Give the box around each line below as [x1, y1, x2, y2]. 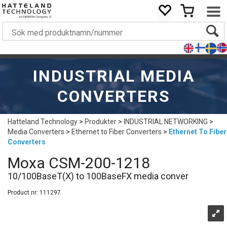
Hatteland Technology [8, 118, 78, 126]
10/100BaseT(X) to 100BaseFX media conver [8, 171, 188, 181]
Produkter [85, 118, 117, 126]
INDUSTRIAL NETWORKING [124, 118, 208, 126]
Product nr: [8, 189, 40, 196]
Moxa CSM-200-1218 [8, 154, 150, 172]
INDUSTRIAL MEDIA [32, 66, 195, 86]
